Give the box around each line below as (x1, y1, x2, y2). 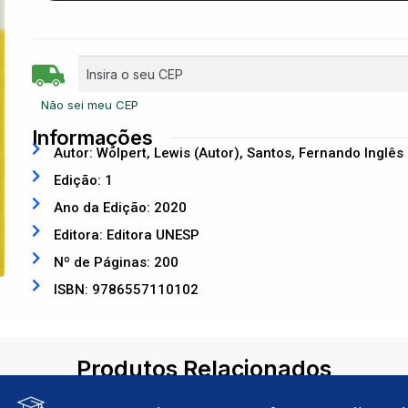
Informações (32, 126, 154, 149)
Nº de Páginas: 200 (54, 254, 179, 270)
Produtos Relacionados (76, 355, 331, 382)
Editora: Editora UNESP (54, 227, 200, 243)
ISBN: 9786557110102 (54, 281, 199, 298)
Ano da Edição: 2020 (54, 199, 188, 216)
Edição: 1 (54, 172, 114, 189)
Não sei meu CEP (41, 97, 139, 112)
